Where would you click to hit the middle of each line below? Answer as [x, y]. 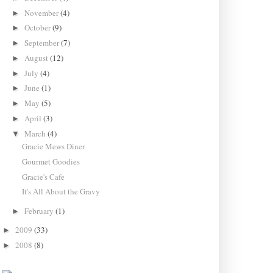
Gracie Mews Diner [53, 147]
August [37, 58]
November [43, 12]
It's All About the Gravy [61, 192]
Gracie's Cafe [43, 176]
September [43, 43]
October [39, 28]
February [40, 211]
